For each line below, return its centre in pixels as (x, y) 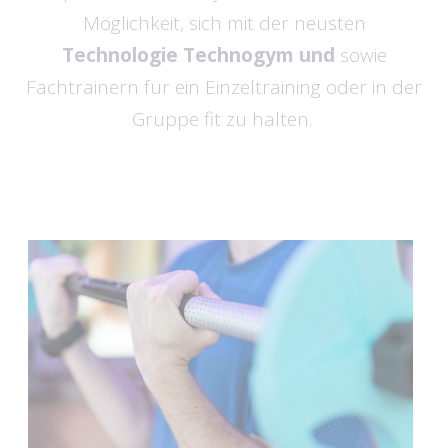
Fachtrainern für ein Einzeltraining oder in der (224, 87)
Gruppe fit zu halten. (224, 119)
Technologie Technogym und (200, 55)
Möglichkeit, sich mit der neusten (224, 23)
